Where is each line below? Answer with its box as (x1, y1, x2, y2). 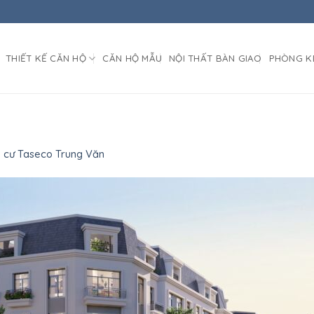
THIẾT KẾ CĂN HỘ (6, 53, 87, 64)
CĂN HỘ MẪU (102, 53, 163, 64)
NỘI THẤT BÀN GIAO (169, 53, 262, 64)
